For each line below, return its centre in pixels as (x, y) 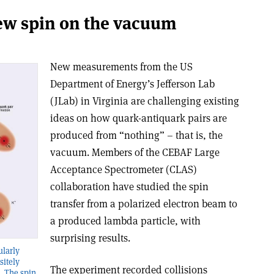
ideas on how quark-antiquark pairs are (138, 118)
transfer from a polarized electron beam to (143, 204)
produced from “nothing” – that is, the (136, 135)
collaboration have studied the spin (129, 187)
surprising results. (90, 238)
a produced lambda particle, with (125, 221)
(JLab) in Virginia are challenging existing (144, 101)
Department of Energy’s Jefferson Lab (132, 84)
